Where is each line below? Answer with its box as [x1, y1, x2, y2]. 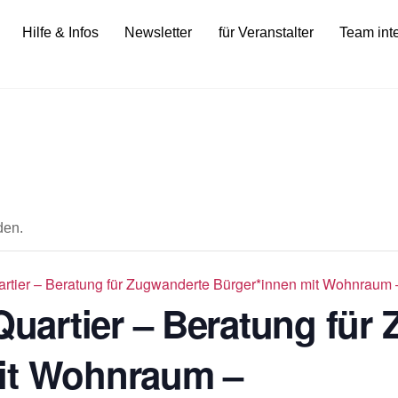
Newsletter [124, 25, 193, 40]
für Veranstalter [218, 25, 314, 40]
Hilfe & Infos [21, 25, 99, 40]
